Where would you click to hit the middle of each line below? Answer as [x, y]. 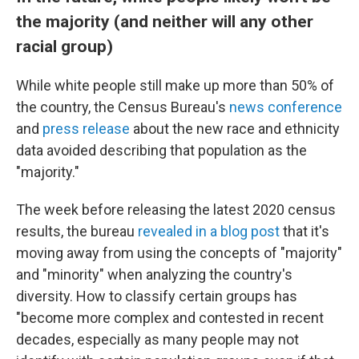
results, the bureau [77, 231]
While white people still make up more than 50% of [175, 85]
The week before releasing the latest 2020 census [176, 210]
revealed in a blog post [209, 231]
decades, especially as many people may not [157, 339]
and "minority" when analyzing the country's [154, 274]
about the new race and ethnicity [235, 129]
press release [86, 129]
